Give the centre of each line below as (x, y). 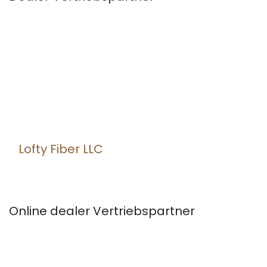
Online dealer (49, 211)
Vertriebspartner (142, 211)
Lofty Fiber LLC (61, 149)
